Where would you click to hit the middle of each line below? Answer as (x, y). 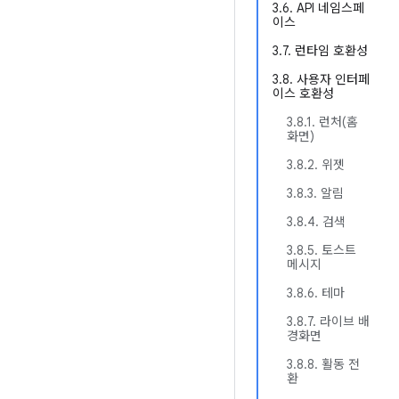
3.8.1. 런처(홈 (322, 122)
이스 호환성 (303, 94)
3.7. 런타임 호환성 (320, 51)
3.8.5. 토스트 (322, 250)
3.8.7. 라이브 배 (328, 322)
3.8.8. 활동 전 (323, 364)
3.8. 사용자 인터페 (321, 79)
